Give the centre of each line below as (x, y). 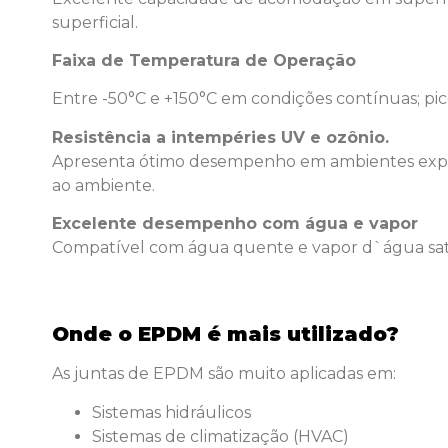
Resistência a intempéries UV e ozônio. (220, 137)
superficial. (95, 22)
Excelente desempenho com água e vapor (235, 224)
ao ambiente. (103, 185)
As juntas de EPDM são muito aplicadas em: (224, 374)
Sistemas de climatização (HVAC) (220, 436)
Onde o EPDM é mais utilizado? (225, 334)
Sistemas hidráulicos (171, 412)
